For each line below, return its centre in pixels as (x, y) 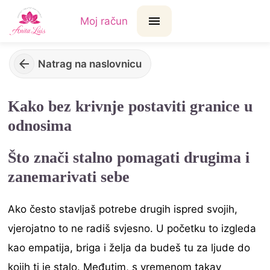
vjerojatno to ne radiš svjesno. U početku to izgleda (132, 229)
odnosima (40, 126)
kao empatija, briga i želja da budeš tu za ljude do (129, 248)
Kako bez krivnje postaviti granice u (130, 107)
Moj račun (104, 21)
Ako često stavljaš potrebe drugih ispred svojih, (123, 209)
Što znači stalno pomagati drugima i (129, 158)
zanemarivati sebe (69, 177)
